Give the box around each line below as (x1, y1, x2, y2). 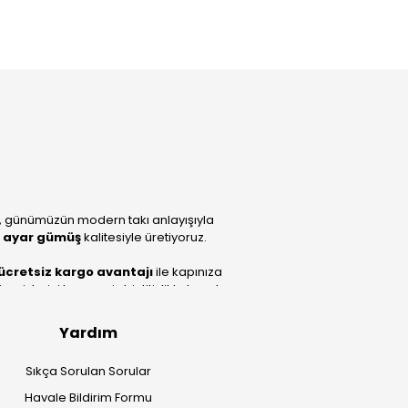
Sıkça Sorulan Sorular (25, 362, 151, 380)
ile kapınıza (152, 263, 222, 280)
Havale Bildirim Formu (24, 389, 152, 406)
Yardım (58, 322, 117, 343)
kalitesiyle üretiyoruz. (81, 229, 207, 246)
